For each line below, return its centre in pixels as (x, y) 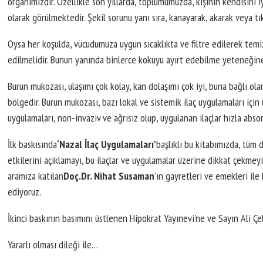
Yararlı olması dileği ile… (53, 244)
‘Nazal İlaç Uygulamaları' (107, 144)
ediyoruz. (25, 191)
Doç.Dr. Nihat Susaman (109, 176)
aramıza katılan (36, 176)
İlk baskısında (33, 144)
